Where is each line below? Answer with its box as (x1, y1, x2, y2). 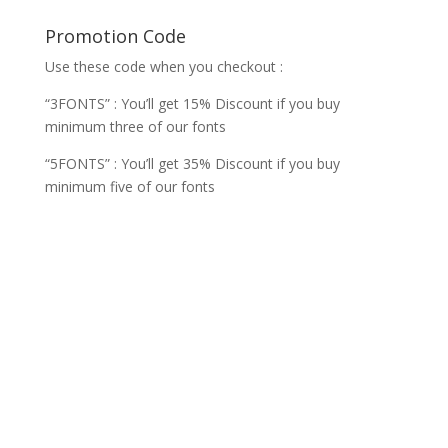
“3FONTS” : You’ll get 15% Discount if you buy (44, 94, 340, 113)
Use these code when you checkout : (44, 57, 283, 76)
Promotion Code (44, 24, 186, 48)
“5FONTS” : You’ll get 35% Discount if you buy (44, 154, 340, 173)
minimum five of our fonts (44, 177, 215, 196)
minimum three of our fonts (44, 117, 226, 136)
